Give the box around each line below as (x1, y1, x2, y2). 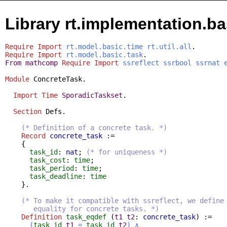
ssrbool (163, 58, 192, 67)
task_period (29, 164, 74, 172)
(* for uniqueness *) (86, 147, 167, 156)
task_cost (29, 156, 66, 164)
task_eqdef (66, 212, 106, 221)
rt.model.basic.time (66, 42, 143, 51)
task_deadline (29, 172, 82, 180)
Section (13, 107, 42, 116)
